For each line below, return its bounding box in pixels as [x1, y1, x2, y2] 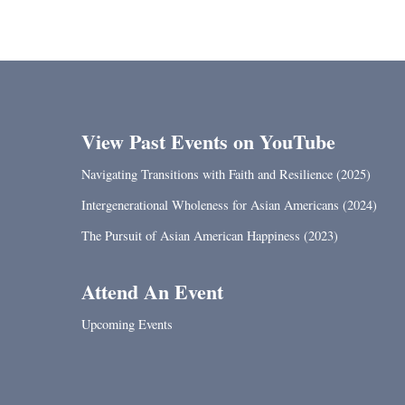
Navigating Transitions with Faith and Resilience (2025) [81, 165, 371, 183]
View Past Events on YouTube [81, 127, 335, 156]
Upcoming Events [81, 316, 173, 333]
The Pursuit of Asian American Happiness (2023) [81, 227, 338, 244]
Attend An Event [81, 277, 223, 306]
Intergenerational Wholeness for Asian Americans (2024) [81, 196, 377, 213]
